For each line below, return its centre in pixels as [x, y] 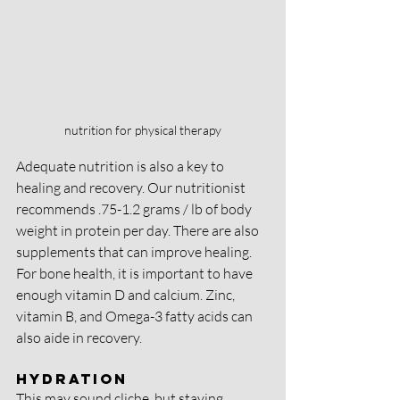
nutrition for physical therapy [143, 129]
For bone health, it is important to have [136, 273]
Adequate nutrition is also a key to [121, 166]
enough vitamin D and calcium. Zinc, [127, 294]
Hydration [72, 378]
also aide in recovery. [79, 337]
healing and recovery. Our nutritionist [132, 187]
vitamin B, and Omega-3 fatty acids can [136, 316]
